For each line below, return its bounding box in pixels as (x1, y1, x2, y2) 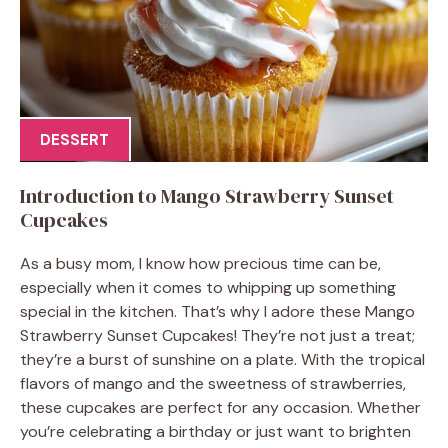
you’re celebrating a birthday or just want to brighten (20, 420, 411, 442)
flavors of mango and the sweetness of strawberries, (20, 372, 406, 394)
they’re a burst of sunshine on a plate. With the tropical (20, 348, 425, 370)
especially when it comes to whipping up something (20, 276, 396, 298)
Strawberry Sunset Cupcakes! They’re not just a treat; (20, 324, 415, 346)
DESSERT (40, 130, 109, 150)
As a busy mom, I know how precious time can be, (20, 252, 381, 274)
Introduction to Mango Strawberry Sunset (20, 181, 394, 210)
